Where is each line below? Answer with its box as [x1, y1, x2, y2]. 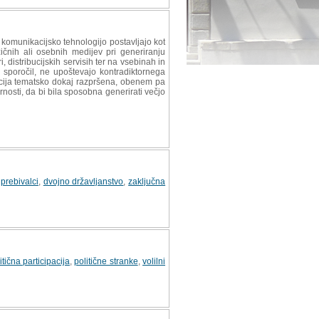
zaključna [128, 176, 166, 187]
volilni [142, 256, 166, 266]
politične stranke [74, 256, 138, 266]
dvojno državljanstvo [43, 176, 124, 187]
